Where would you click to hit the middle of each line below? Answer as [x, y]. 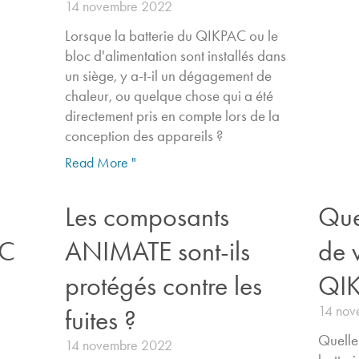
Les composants [147, 216]
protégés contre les [163, 285]
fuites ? [100, 320]
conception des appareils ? [143, 135]
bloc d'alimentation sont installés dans [175, 55]
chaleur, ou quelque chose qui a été [169, 95]
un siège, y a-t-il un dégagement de [168, 75]
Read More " [100, 162]
